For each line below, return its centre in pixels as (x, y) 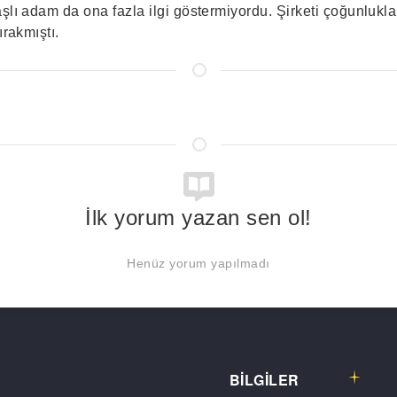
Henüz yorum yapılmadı (198, 263)
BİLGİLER (265, 380)
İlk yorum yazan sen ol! (198, 217)
